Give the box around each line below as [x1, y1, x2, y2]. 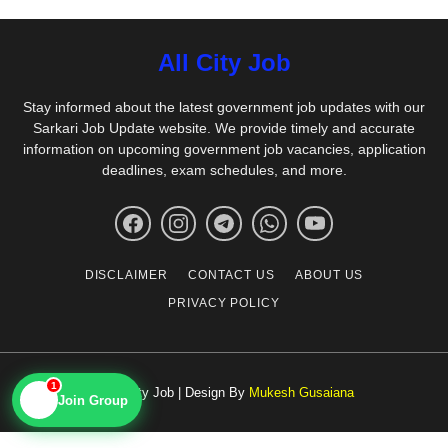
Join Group [58, 396, 128, 412]
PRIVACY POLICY [167, 296, 281, 311]
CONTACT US [188, 268, 275, 283]
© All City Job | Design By [94, 385, 249, 401]
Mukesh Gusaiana [249, 385, 354, 401]
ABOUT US [294, 268, 364, 283]
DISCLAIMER [84, 268, 169, 283]
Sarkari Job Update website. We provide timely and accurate [33, 119, 415, 136]
